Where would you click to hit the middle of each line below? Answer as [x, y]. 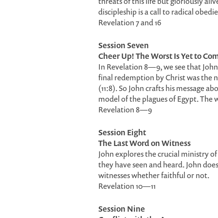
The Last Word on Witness [145, 143]
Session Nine [122, 209]
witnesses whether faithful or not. [154, 175]
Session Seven [124, 45]
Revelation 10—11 [127, 186]
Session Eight [122, 132]
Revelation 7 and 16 [130, 22]
